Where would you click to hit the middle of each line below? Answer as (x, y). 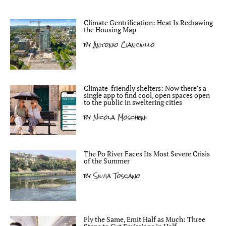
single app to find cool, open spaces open (147, 95)
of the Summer (107, 161)
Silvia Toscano (116, 176)
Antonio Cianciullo (123, 45)
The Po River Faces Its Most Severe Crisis (147, 154)
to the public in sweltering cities (133, 102)
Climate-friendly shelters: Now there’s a (145, 88)
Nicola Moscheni (119, 117)
